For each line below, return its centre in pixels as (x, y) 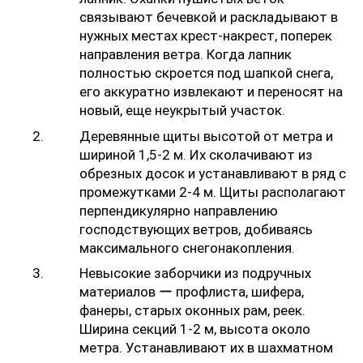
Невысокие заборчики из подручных (195, 273)
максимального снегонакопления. (187, 248)
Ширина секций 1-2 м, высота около (195, 329)
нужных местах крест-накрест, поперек (206, 36)
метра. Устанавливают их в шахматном (206, 348)
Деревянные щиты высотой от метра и (206, 136)
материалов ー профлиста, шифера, (192, 292)
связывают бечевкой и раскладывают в (209, 17)
